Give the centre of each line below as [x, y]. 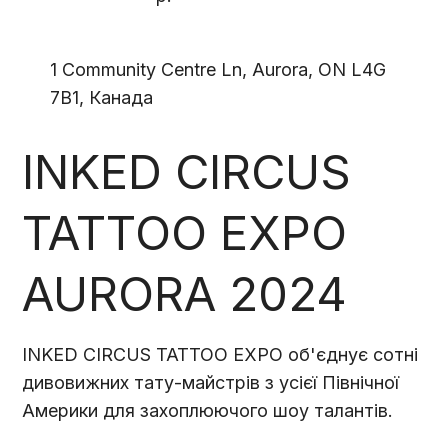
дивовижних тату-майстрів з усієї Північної [211, 382]
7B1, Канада [102, 97]
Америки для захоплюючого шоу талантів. [208, 410]
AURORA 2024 [185, 293]
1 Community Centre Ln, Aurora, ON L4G [218, 69]
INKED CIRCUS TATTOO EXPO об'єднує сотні [220, 354]
